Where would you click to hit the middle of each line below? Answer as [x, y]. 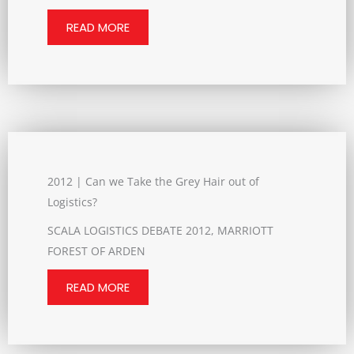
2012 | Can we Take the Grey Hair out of [153, 181]
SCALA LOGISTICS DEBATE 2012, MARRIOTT [160, 230]
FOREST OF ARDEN [96, 251]
